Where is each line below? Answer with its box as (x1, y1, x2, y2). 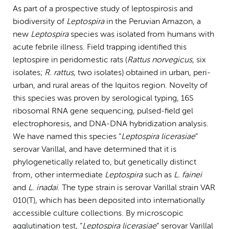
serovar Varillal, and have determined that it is (13, 145, 176, 154)
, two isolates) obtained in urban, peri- (74, 68, 211, 77)
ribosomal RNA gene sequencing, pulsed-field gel (13, 107, 193, 116)
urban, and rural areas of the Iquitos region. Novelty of (13, 81, 208, 90)
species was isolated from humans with (68, 30, 214, 39)
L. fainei (174, 171, 202, 179)
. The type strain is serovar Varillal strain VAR (58, 184, 215, 192)
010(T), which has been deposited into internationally (13, 196, 205, 205)
